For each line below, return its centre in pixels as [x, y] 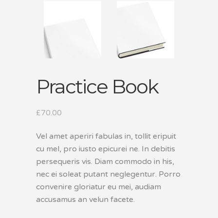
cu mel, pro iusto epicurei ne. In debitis [106, 149]
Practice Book [97, 86]
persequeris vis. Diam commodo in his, [105, 162]
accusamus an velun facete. [85, 200]
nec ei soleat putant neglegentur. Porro [108, 174]
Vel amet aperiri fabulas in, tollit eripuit [106, 136]
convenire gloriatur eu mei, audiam [99, 187]
